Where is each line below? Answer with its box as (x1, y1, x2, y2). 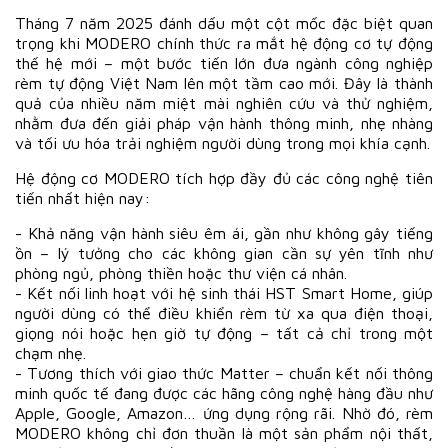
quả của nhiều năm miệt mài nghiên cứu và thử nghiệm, (15, 93, 433, 112)
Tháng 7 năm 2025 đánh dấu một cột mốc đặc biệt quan (15, 13, 433, 32)
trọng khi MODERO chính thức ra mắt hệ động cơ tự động (15, 33, 433, 52)
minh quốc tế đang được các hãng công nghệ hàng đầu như (15, 383, 433, 402)
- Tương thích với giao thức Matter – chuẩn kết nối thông (15, 363, 433, 382)
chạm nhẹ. (15, 343, 86, 362)
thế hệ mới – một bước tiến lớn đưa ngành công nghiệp (15, 53, 433, 72)
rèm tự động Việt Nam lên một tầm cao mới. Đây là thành (15, 73, 433, 92)
